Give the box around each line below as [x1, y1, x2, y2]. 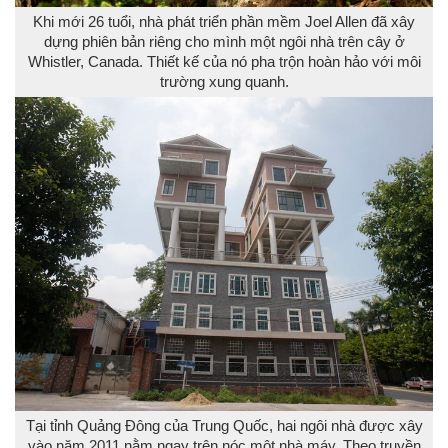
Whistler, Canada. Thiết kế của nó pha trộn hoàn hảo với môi [27, 53, 421, 71]
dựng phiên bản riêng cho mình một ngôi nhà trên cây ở [43, 33, 405, 51]
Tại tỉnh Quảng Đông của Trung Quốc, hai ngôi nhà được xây [25, 416, 423, 434]
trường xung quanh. [159, 73, 289, 91]
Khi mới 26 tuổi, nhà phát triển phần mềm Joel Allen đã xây [33, 13, 415, 31]
